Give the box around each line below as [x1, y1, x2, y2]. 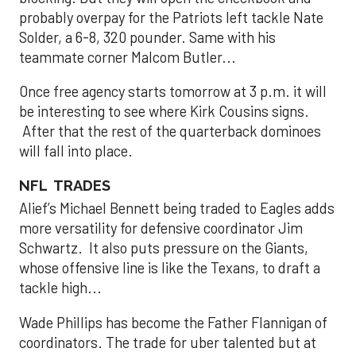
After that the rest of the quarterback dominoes [19, 122, 321, 141]
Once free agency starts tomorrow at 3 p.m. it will [19, 83, 327, 101]
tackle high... [19, 279, 102, 297]
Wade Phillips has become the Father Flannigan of [19, 313, 327, 331]
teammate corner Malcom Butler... [19, 48, 236, 66]
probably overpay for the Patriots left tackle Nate [19, 8, 323, 26]
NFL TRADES [19, 177, 110, 195]
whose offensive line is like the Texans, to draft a [19, 259, 320, 277]
